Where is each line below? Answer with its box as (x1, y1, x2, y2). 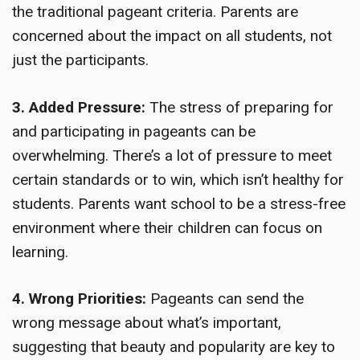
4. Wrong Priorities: (12, 289, 146, 309)
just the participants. (12, 51, 149, 70)
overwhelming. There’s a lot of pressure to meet (12, 145, 332, 165)
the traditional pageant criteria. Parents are (12, 2, 298, 22)
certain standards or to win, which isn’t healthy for (12, 170, 344, 189)
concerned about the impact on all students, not (12, 27, 332, 46)
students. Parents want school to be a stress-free (12, 194, 346, 213)
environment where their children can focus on (12, 218, 322, 237)
